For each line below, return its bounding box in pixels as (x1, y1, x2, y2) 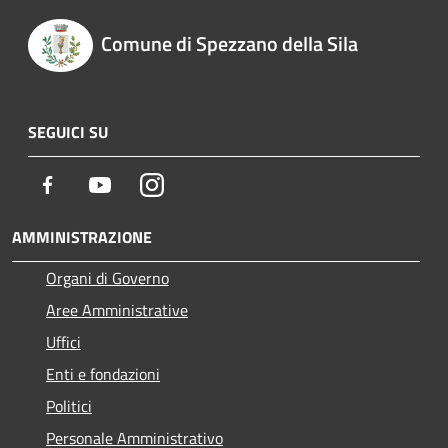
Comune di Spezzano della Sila (100, 28, 358, 60)
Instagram (163, 171, 232, 196)
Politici (46, 393, 92, 418)
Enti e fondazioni (46, 361, 160, 386)
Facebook (59, 171, 121, 196)
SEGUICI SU (28, 119, 108, 144)
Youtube (111, 171, 167, 196)
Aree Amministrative (46, 297, 188, 322)
